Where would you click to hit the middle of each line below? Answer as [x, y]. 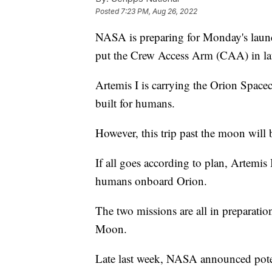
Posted [108, 11]
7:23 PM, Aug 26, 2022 [159, 11]
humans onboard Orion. [151, 180]
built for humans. [135, 103]
